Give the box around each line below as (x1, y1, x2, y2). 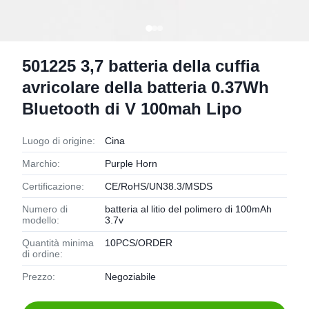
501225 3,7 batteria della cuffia (22, 57, 259, 75)
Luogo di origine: (22, 135, 95, 146)
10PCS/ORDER (105, 237, 172, 248)
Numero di (22, 203, 68, 215)
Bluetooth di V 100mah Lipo (22, 99, 242, 118)
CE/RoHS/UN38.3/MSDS (105, 181, 212, 192)
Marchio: (22, 158, 60, 169)
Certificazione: (22, 181, 84, 192)
